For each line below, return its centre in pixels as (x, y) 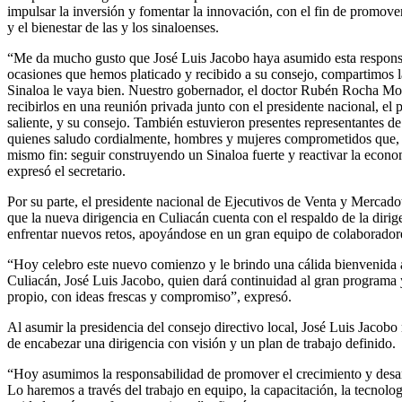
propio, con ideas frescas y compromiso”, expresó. (149, 296)
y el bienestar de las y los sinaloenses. (113, 27)
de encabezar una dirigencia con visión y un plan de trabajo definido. (201, 343)
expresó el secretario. (66, 170)
